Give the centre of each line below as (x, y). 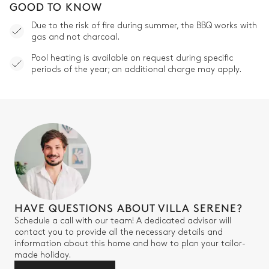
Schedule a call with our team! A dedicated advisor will (123, 221)
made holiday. (43, 255)
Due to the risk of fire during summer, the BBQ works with (144, 26)
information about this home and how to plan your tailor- (130, 244)
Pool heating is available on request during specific (132, 58)
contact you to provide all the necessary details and (119, 232)
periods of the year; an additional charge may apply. (136, 70)
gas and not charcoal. (75, 37)
